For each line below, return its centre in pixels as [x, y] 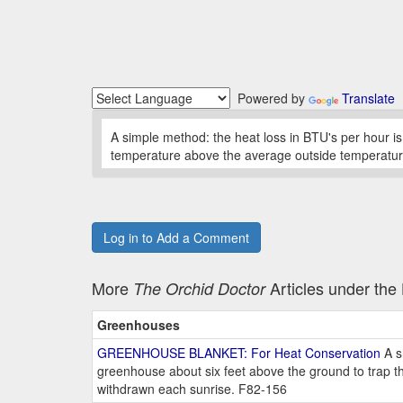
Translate [368, 99]
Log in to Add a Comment [176, 238]
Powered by [269, 99]
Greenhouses [139, 325]
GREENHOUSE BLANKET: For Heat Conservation [239, 353]
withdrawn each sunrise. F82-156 [192, 389]
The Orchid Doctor [201, 289]
